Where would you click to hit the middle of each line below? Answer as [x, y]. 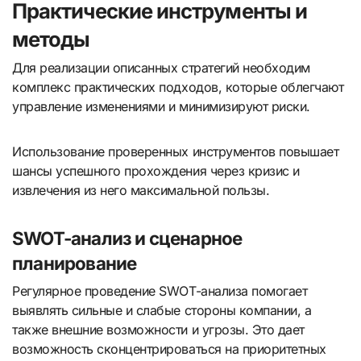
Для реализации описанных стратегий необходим [161, 68]
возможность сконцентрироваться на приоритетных [169, 349]
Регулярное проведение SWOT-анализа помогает [160, 290]
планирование [75, 263]
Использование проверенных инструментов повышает [176, 152]
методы [51, 39]
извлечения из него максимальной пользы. [141, 191]
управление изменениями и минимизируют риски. [161, 107]
